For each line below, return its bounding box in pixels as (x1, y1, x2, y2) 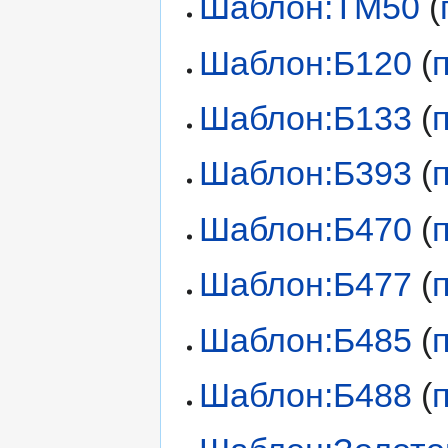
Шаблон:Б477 (199, 265, 413, 304)
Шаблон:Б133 (199, 98, 413, 137)
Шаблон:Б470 (199, 209, 413, 248)
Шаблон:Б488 (199, 375, 413, 414)
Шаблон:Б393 (199, 154, 413, 193)
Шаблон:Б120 (199, 43, 413, 82)
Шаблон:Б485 (199, 320, 413, 359)
